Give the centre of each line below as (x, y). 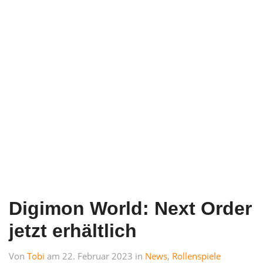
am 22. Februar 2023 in (96, 256)
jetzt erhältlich (73, 230)
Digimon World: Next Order (130, 208)
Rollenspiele (196, 256)
